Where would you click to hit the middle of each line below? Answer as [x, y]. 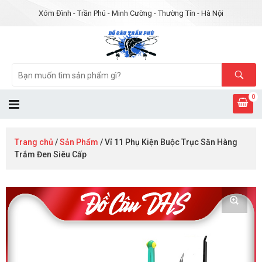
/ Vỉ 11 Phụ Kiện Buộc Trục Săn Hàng [168, 142]
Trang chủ [34, 142]
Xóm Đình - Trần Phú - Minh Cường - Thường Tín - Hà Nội [131, 13]
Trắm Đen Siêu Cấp [51, 155]
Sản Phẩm [79, 142]
